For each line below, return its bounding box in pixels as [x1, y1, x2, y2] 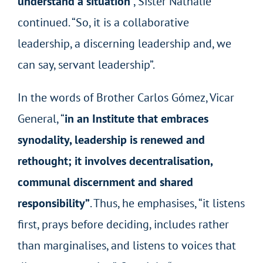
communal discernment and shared [17, 174, 193, 190]
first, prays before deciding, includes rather [17, 216, 229, 232]
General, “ [17, 110, 65, 126]
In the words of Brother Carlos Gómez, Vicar [17, 89, 234, 105]
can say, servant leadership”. [17, 56, 155, 72]
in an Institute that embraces [64, 110, 208, 126]
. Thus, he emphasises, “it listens [89, 195, 245, 211]
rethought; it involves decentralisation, [17, 153, 213, 168]
